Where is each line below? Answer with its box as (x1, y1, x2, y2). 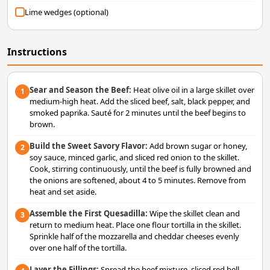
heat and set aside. (30, 186, 96, 197)
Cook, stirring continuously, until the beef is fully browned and (30, 163, 251, 174)
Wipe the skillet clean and (148, 207, 240, 219)
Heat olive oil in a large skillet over (131, 84, 254, 95)
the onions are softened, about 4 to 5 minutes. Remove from (30, 174, 246, 186)
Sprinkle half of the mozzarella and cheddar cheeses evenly (30, 230, 239, 242)
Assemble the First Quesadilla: (30, 207, 148, 219)
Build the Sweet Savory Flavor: (30, 140, 148, 151)
